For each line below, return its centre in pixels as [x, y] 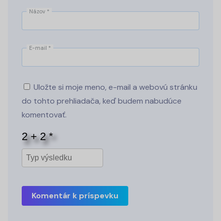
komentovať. [44, 115]
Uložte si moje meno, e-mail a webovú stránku [115, 87]
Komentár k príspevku [75, 196]
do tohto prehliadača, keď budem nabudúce [102, 101]
